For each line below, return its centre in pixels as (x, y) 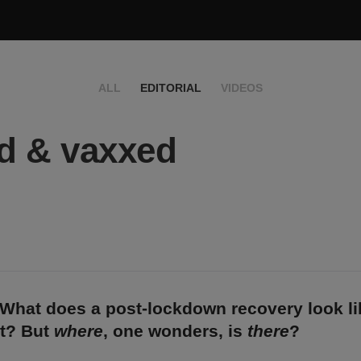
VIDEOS (242, 88)
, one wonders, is (175, 331)
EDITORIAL (171, 88)
